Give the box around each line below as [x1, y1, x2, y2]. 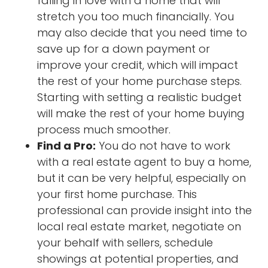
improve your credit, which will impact [37, 57, 239, 72]
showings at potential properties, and [37, 251, 239, 266]
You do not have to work [96, 138, 231, 153]
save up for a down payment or [37, 41, 211, 56]
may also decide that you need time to [37, 25, 248, 40]
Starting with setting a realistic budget [37, 89, 242, 105]
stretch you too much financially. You [37, 8, 234, 24]
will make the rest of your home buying [37, 105, 245, 121]
